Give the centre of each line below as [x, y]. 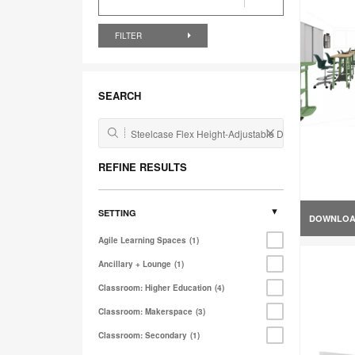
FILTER [130, 36]
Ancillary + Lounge [135, 264]
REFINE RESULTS [143, 167]
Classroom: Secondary [143, 336]
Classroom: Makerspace [145, 312]
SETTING [117, 213]
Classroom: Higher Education [155, 288]
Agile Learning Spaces [142, 240]
